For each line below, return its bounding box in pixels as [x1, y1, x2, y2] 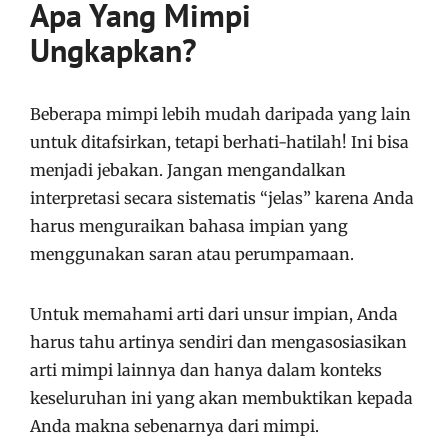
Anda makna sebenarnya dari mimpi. [30, 416, 319, 436]
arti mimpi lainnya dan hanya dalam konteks [30, 360, 382, 380]
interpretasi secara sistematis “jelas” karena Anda [30, 188, 414, 208]
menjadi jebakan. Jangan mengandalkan [30, 160, 346, 180]
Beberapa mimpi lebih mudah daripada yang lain [30, 104, 411, 124]
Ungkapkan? [30, 29, 197, 71]
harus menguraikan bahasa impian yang [30, 216, 348, 236]
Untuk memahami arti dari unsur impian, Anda [30, 304, 398, 324]
